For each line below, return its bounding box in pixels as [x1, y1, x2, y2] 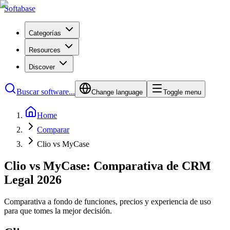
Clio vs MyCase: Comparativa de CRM [4, 159, 211, 172]
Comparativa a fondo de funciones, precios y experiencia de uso [4, 197, 211, 206]
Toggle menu [163, 88, 201, 96]
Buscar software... [16, 87, 75, 96]
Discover [29, 63, 55, 71]
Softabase [4, 4, 35, 13]
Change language [91, 88, 143, 96]
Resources [29, 46, 61, 54]
